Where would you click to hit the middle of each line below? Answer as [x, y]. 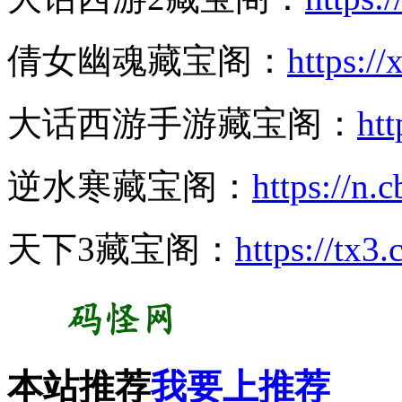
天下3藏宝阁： [121, 249]
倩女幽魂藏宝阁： [147, 61]
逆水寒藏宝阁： [130, 187]
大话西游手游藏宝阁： [182, 124]
